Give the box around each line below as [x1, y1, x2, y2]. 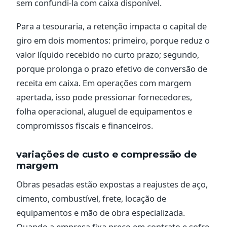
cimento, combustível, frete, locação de [16, 193, 166, 205]
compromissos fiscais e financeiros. [16, 120, 153, 132]
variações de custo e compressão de [16, 148, 197, 161]
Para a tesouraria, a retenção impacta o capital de [16, 20, 207, 32]
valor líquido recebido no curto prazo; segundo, [16, 49, 199, 61]
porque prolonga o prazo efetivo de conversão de [16, 63, 207, 75]
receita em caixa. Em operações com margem [16, 77, 191, 89]
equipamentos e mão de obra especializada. [16, 207, 185, 219]
